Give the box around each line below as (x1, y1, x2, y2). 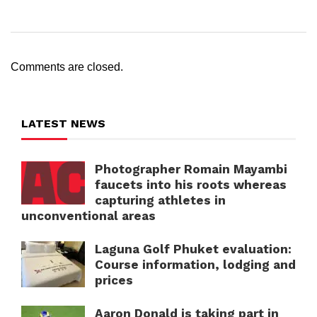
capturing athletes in (95, 193, 226, 208)
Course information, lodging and (95, 258, 296, 272)
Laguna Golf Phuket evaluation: (95, 242, 292, 257)
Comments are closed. (11, 61, 123, 74)
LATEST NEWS (21, 117, 105, 131)
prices (95, 273, 133, 288)
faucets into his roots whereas (95, 178, 287, 192)
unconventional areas (21, 209, 156, 224)
